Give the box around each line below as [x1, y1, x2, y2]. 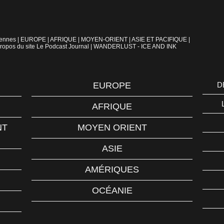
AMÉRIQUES [85, 164, 139, 175]
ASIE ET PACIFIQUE [131, 36, 187, 43]
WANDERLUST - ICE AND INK [93, 43, 176, 50]
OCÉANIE [91, 185, 132, 196]
